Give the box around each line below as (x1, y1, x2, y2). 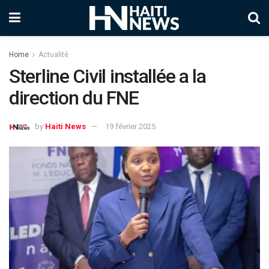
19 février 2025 (105, 121, 156, 131)
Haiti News (45, 121, 86, 131)
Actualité (38, 50, 68, 59)
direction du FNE (9, 86, 139, 109)
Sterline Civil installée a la (9, 65, 206, 88)
